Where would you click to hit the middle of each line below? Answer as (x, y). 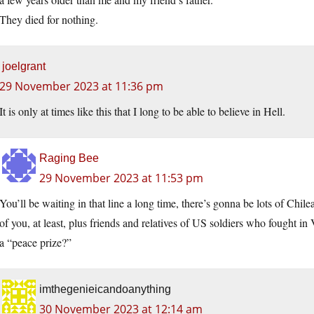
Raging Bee (69, 158)
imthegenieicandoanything (105, 289)
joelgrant (24, 67)
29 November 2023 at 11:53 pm (121, 178)
